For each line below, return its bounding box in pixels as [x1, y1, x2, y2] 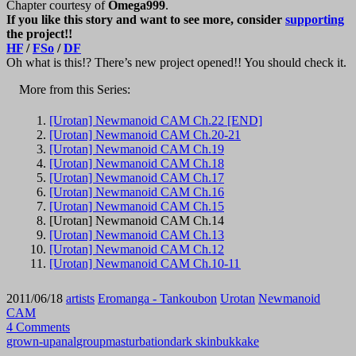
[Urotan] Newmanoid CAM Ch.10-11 [49, 257, 241, 271]
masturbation [106, 335, 170, 349]
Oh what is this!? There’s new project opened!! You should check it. [6, 55, 346, 69]
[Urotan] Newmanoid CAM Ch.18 [49, 157, 224, 171]
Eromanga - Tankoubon [98, 292, 217, 306]
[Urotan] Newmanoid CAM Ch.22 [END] [49, 114, 262, 128]
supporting [285, 12, 344, 26]
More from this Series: [19, 82, 130, 96]
